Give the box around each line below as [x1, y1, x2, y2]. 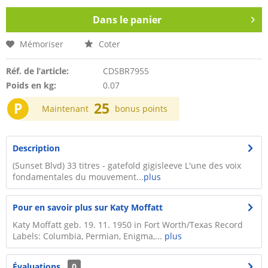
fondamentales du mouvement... [13, 171, 144, 182]
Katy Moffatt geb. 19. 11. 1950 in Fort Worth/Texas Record [13, 219, 243, 230]
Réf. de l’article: [6, 65, 69, 77]
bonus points [115, 103, 167, 114]
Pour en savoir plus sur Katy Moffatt [13, 202, 163, 213]
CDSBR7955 [102, 65, 149, 77]
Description [13, 142, 60, 154]
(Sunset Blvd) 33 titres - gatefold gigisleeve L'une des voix [13, 160, 241, 171]
